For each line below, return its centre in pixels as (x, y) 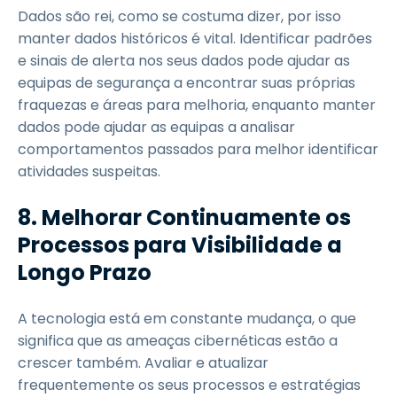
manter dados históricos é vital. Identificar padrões (195, 39)
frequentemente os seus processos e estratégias (189, 385)
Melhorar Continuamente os (196, 218)
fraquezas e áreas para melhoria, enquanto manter (197, 105)
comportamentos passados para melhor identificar (198, 149)
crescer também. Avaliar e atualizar (143, 363)
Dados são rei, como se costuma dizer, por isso (179, 16)
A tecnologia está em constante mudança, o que (187, 319)
